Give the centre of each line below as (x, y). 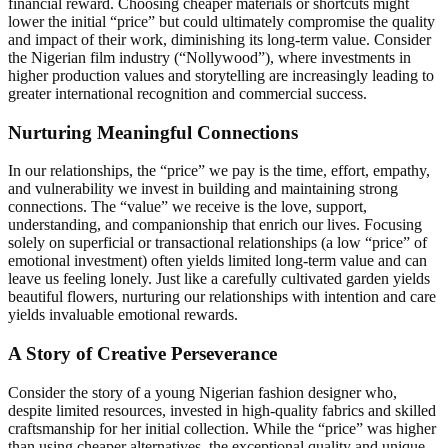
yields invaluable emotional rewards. (123, 315)
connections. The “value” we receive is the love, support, (187, 207)
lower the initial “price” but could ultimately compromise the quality (221, 21)
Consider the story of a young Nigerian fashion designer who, (202, 392)
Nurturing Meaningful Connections (153, 132)
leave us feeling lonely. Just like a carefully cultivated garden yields (219, 279)
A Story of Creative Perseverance (142, 354)
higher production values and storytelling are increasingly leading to (221, 75)
